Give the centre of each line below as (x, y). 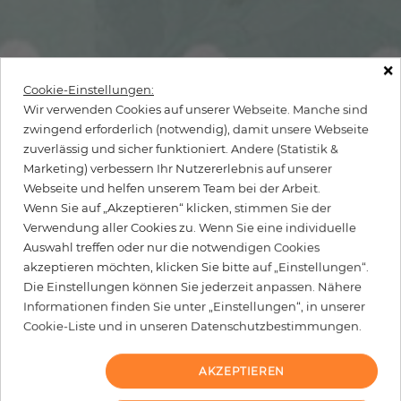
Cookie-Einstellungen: (89, 90)
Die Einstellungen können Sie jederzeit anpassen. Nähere (192, 287)
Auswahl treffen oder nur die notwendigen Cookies (171, 247)
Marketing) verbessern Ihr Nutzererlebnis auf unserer (178, 169)
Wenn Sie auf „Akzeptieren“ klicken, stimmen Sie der (177, 208)
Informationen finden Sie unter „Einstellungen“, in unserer (194, 307)
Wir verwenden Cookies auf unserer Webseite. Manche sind (196, 110)
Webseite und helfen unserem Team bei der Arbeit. (172, 188)
